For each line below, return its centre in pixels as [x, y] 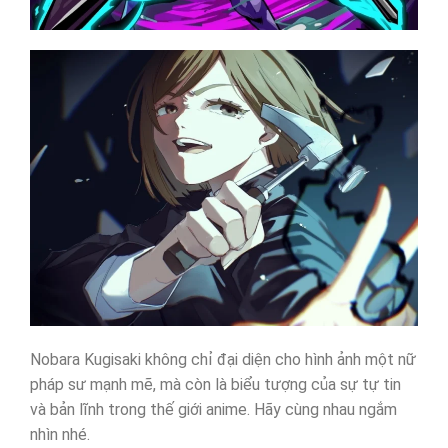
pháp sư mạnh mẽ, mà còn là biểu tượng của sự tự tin [215, 384]
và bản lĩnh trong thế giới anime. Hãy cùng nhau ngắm [213, 409]
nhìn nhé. [59, 434]
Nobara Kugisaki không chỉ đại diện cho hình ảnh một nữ [222, 359]
